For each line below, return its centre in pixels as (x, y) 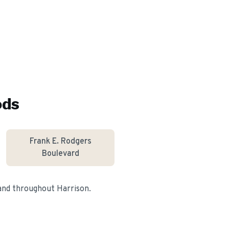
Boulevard (60, 154)
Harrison (73, 189)
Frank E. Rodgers (60, 142)
